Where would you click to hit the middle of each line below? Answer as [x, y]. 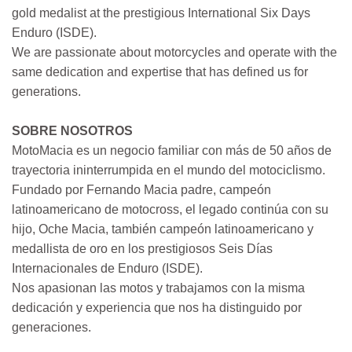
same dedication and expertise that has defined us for [160, 72]
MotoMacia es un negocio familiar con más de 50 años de [172, 151]
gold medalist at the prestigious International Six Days [161, 13]
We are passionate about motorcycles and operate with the [174, 53]
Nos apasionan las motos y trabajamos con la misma [158, 288]
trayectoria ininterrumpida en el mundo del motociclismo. [169, 170]
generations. [46, 92]
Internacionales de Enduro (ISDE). [107, 269]
